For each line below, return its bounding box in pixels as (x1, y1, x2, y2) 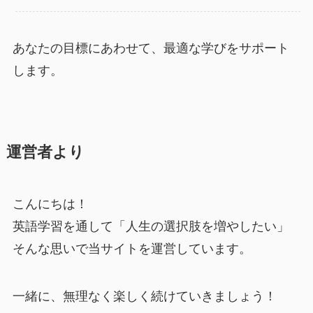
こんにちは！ (12, 196, 88, 211)
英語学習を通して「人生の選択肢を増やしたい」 (12, 219, 289, 233)
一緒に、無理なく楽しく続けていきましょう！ (12, 289, 277, 303)
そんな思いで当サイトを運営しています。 (12, 241, 252, 256)
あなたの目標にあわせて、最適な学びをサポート (12, 41, 289, 55)
